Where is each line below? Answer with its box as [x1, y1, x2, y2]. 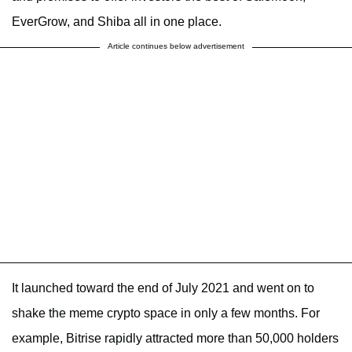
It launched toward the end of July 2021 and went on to [12, 281, 314, 295]
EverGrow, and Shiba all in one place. [12, 15, 222, 29]
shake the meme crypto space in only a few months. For [12, 306, 320, 321]
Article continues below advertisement [108, 42, 244, 51]
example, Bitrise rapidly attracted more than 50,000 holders [12, 332, 339, 346]
